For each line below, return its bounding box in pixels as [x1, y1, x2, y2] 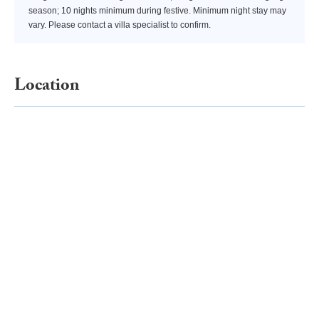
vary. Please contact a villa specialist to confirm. [28, 19, 211, 30]
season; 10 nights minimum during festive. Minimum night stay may [28, 5, 286, 16]
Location [14, 72, 80, 102]
